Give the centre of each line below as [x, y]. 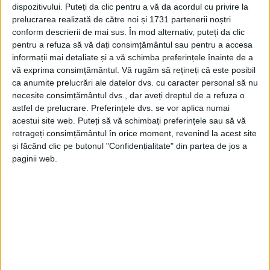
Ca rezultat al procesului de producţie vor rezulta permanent [126, 196]
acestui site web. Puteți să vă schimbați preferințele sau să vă [129, 121]
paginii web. [35, 159]
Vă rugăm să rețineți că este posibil [189, 70]
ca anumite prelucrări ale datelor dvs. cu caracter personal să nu [135, 83]
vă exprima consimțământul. [66, 70]
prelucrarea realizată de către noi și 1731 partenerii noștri [121, 20]
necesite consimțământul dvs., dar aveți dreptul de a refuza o [128, 96]
